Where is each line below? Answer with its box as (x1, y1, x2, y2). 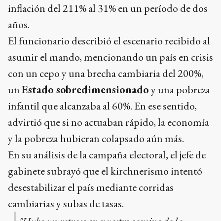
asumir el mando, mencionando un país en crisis (8, 49, 213, 64)
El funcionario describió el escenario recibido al (8, 33, 210, 48)
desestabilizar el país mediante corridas (8, 180, 174, 194)
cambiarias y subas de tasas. (8, 196, 124, 211)
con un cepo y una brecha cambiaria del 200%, (8, 66, 204, 80)
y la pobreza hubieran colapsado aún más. (8, 131, 184, 146)
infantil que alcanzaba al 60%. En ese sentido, (8, 98, 197, 113)
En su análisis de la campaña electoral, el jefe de (8, 147, 206, 162)
